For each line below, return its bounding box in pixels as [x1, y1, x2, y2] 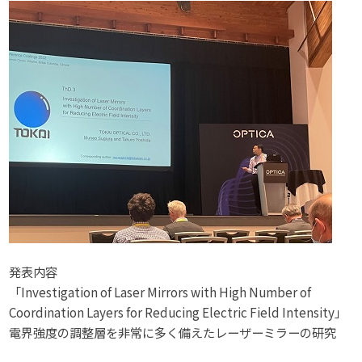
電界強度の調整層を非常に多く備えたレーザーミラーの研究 [9, 322, 337, 341]
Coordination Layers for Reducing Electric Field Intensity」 [9, 302, 347, 321]
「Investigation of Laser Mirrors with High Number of [9, 282, 312, 301]
